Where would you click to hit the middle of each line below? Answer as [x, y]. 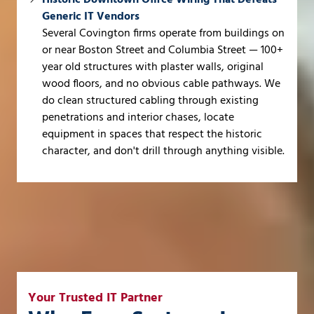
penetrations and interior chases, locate [138, 117]
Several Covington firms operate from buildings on [163, 33]
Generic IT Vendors [91, 16]
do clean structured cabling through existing [150, 101]
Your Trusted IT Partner [95, 298]
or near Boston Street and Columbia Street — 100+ [163, 50]
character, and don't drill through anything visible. [163, 151]
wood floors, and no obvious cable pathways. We [161, 84]
